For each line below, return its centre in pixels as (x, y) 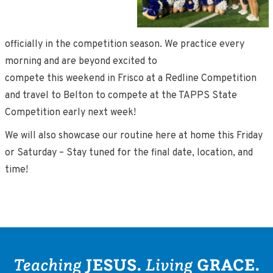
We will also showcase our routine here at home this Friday (133, 136)
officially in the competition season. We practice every (124, 44)
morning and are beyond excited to (81, 62)
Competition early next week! (71, 113)
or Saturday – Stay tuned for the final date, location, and (129, 153)
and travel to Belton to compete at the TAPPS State (121, 96)
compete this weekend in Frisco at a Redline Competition (130, 79)
